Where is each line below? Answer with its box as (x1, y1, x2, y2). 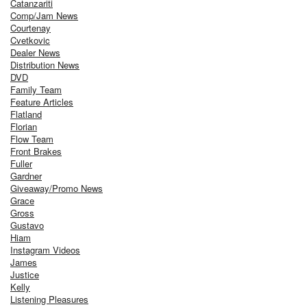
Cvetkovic (10, 34, 50, 47)
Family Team (10, 83, 62, 97)
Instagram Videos (10, 243, 80, 257)
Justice (10, 268, 39, 282)
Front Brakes (10, 145, 62, 158)
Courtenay (10, 21, 51, 35)
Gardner (10, 169, 42, 183)
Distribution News (10, 58, 79, 72)
